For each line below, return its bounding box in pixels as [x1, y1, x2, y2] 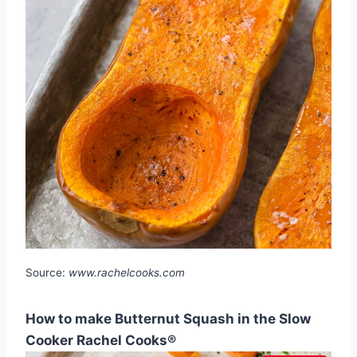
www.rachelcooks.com [69, 265, 185, 279]
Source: [25, 265, 69, 279]
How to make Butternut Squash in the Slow [25, 310, 311, 327]
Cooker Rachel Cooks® [25, 331, 176, 348]
